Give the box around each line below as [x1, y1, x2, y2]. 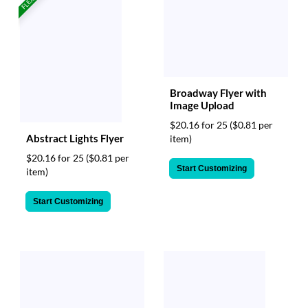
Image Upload [170, 99, 234, 112]
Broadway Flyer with [170, 87, 267, 100]
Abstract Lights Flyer [26, 131, 124, 144]
